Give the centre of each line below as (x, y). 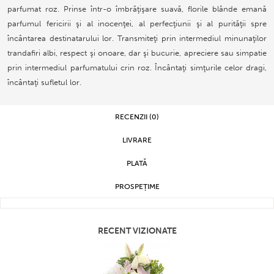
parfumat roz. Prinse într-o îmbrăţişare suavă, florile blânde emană (137, 9)
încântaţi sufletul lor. (44, 83)
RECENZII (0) (137, 117)
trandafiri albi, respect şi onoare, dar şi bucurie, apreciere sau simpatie (137, 53)
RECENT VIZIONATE (137, 231)
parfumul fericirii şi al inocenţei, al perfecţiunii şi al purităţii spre (137, 24)
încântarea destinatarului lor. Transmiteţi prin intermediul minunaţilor (137, 39)
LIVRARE (137, 140)
